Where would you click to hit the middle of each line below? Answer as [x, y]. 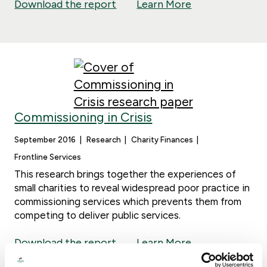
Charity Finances [162, 140]
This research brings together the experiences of [125, 174]
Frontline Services [48, 157]
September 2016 [45, 140]
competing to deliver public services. [98, 215]
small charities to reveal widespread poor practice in [132, 188]
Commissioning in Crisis [83, 117]
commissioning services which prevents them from [128, 202]
